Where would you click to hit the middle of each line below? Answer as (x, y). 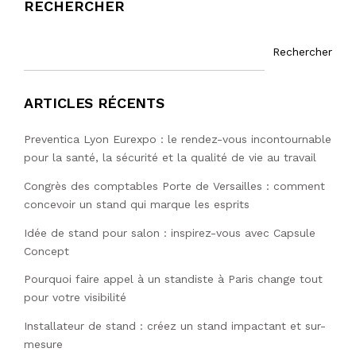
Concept (46, 251)
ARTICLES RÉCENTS (94, 103)
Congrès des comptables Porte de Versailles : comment (174, 186)
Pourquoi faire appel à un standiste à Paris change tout (173, 279)
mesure (43, 344)
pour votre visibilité (75, 298)
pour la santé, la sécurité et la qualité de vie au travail (170, 158)
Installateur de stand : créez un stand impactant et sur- (175, 326)
